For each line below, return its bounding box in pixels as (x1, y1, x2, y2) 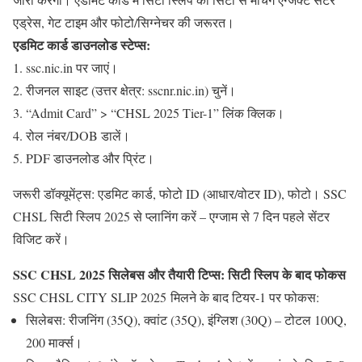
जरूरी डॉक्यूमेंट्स (13, 184, 91, 202)
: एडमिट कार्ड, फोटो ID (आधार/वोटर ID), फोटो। (91, 184, 323, 202)
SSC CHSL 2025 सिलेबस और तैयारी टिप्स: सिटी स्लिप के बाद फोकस (13, 264, 346, 284)
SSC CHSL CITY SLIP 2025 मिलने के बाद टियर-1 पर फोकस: (13, 288, 319, 305)
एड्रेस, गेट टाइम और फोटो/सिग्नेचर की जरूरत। (13, 13, 234, 31)
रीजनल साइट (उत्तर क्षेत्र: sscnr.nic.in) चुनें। (26, 81, 236, 99)
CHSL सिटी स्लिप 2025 (13, 207, 130, 225)
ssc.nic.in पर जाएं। (26, 58, 118, 76)
